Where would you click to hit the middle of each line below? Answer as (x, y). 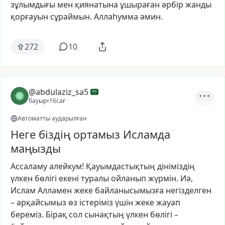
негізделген (189, 190)
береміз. (27, 214)
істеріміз (96, 202)
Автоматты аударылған (52, 118)
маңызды (36, 148)
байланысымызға (129, 190)
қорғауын (29, 17)
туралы (95, 178)
